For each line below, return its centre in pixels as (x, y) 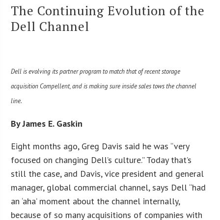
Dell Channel (50, 26)
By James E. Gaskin (47, 123)
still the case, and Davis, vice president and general (108, 173)
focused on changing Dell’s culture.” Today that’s (101, 160)
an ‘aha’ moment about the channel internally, (96, 201)
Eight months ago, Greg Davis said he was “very (100, 146)
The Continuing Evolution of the (108, 10)
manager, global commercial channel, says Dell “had (109, 187)
